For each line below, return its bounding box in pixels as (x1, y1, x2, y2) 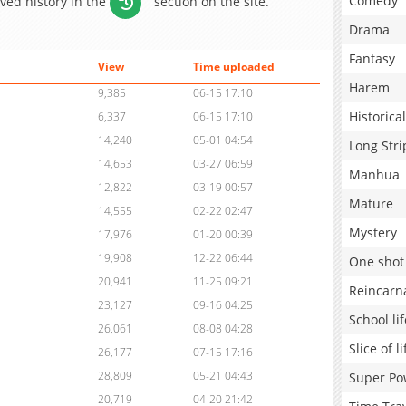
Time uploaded (192, 59, 275, 75)
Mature (349, 195, 393, 212)
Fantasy (349, 50, 395, 67)
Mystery (349, 224, 397, 241)
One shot (349, 253, 404, 270)
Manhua (349, 166, 400, 183)
